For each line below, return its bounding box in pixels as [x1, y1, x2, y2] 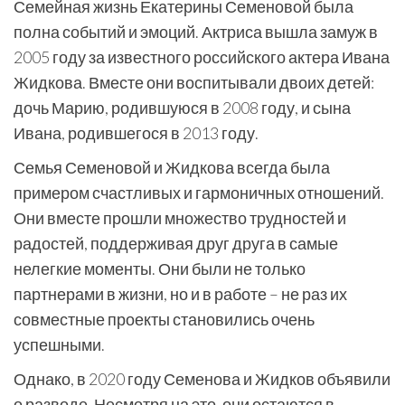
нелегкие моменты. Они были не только [14, 259, 306, 278]
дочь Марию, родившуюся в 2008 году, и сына [14, 98, 351, 118]
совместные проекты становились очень [14, 309, 315, 329]
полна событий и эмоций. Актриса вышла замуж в [14, 22, 378, 42]
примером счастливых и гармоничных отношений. [14, 183, 384, 202]
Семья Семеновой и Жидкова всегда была [14, 157, 330, 177]
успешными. [14, 334, 105, 354]
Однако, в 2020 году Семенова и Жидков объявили [14, 369, 391, 389]
